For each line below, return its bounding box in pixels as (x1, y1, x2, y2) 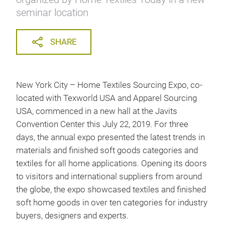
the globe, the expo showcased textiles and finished (16, 185, 206, 194)
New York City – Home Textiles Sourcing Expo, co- (16, 80, 202, 90)
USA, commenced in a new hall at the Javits (16, 106, 177, 116)
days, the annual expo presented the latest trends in (16, 133, 205, 142)
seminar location (16, 7, 88, 19)
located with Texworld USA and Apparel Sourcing (16, 93, 197, 103)
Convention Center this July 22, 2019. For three (16, 120, 188, 129)
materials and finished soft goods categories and (16, 146, 198, 155)
